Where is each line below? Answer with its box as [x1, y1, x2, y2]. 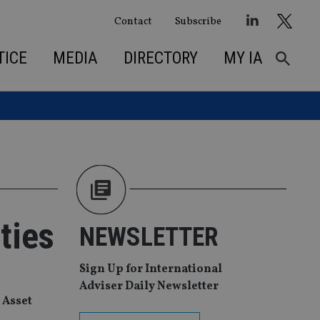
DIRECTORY [123, 48, 198, 68]
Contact [114, 14, 152, 29]
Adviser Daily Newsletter [79, 279, 219, 295]
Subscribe [174, 14, 221, 29]
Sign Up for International [79, 261, 222, 278]
